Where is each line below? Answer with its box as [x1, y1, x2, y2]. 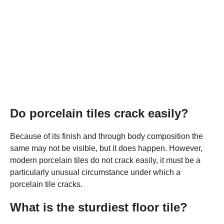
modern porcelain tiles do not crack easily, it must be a [10, 155, 200, 164]
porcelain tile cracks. [10, 179, 82, 188]
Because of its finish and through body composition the [10, 131, 203, 140]
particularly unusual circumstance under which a [10, 167, 180, 176]
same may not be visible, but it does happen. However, [10, 143, 202, 152]
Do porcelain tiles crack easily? [10, 106, 188, 120]
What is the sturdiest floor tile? [10, 200, 187, 214]
